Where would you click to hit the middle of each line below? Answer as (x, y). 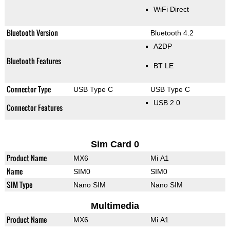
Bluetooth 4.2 (172, 33)
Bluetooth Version (32, 33)
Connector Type (28, 89)
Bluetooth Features (34, 61)
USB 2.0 (167, 103)
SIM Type (19, 185)
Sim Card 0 (115, 145)
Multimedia (115, 206)
